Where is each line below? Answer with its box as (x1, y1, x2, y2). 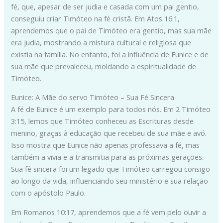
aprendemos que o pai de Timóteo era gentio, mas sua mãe (11, 25, 212, 35)
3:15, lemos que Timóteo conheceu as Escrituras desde (11, 116, 194, 126)
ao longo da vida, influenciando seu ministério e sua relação (11, 176, 209, 186)
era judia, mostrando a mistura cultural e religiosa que (11, 37, 192, 47)
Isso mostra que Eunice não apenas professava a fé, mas (11, 140, 200, 150)
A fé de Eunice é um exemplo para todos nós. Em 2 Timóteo (11, 104, 211, 114)
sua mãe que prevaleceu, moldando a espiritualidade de (11, 61, 197, 71)
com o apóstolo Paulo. (11, 188, 86, 198)
